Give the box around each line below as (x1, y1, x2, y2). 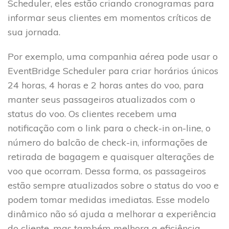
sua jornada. (8, 26, 60, 38)
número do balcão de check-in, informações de (8, 136, 208, 148)
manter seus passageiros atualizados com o (8, 93, 195, 105)
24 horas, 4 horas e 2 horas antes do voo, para (8, 79, 204, 91)
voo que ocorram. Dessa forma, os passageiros (8, 165, 206, 177)
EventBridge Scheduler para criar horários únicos (8, 64, 218, 77)
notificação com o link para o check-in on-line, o (8, 122, 211, 134)
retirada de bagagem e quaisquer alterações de (8, 150, 214, 163)
